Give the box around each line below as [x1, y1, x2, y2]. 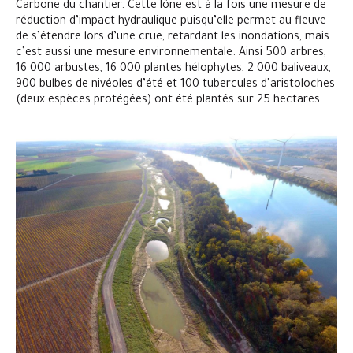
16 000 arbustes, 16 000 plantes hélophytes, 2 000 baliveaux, [16, 63, 331, 76]
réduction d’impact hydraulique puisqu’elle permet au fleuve [16, 16, 326, 28]
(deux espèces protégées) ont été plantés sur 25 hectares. [16, 95, 323, 107]
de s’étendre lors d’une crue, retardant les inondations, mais [16, 32, 329, 44]
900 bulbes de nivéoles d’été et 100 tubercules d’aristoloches [16, 79, 335, 91]
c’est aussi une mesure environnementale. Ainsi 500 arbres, [16, 47, 326, 60]
